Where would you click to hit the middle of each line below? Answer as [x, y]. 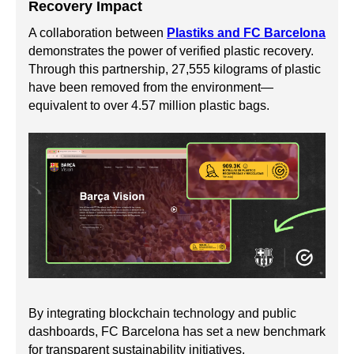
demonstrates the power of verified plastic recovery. [171, 51]
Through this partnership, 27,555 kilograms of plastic [175, 70]
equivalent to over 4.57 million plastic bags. [149, 106]
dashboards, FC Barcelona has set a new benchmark [177, 331]
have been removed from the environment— [151, 88]
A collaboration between [98, 33]
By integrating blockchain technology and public [162, 313]
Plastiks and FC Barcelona [246, 33]
